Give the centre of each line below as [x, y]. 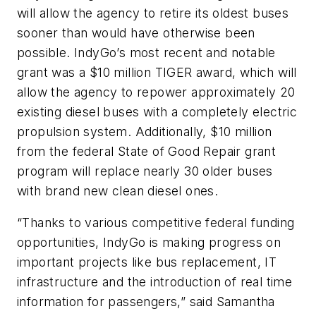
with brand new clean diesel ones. [118, 190]
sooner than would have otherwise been [136, 32]
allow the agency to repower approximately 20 [156, 92]
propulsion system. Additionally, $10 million [145, 131]
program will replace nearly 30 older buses [145, 171]
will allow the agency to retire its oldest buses [153, 13]
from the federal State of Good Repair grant [147, 151]
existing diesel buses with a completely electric [157, 111]
